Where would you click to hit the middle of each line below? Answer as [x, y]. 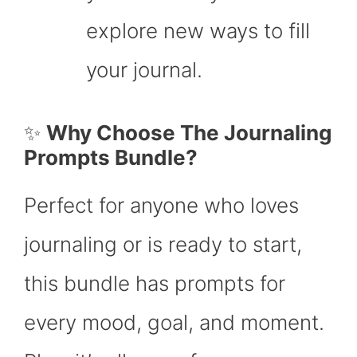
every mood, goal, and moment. [174, 323]
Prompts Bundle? [111, 158]
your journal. [144, 70]
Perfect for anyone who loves [161, 206]
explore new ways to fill [198, 31]
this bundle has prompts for [155, 284]
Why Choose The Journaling [189, 133]
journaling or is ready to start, [163, 245]
